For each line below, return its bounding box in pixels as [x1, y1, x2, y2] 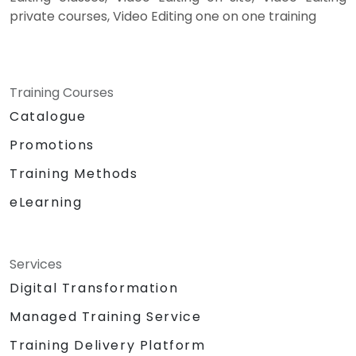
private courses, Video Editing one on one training [10, 7, 316, 26]
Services [10, 255, 62, 274]
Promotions [10, 136, 95, 155]
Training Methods [10, 164, 138, 184]
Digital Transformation [10, 279, 179, 298]
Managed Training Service [10, 308, 202, 327]
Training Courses [10, 83, 114, 103]
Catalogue [10, 107, 87, 126]
